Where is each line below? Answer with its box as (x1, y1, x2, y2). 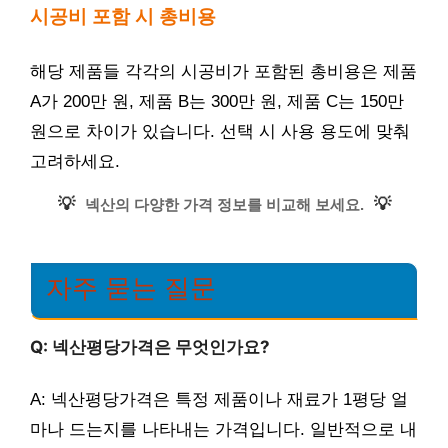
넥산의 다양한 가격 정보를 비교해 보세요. (84, 195, 364, 213)
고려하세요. (30, 151, 120, 171)
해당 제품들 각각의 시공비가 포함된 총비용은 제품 (30, 61, 417, 81)
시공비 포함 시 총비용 (30, 6, 216, 27)
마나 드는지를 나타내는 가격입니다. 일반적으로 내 (30, 420, 417, 440)
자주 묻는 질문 (46, 273, 216, 302)
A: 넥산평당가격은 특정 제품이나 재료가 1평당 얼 (30, 390, 408, 410)
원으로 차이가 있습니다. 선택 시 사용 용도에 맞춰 (30, 121, 410, 141)
